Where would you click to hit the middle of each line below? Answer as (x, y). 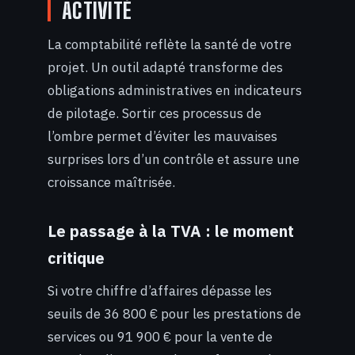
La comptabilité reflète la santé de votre (170, 45)
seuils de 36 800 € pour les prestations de (174, 314)
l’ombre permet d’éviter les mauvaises (162, 137)
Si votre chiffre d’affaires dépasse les (160, 291)
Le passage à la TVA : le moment (171, 231)
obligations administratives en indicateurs (175, 91)
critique (76, 258)
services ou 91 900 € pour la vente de (160, 337)
